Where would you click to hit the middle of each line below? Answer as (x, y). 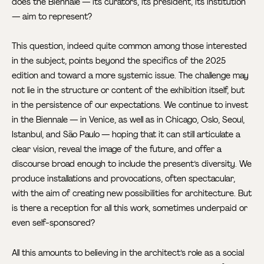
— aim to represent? (52, 17)
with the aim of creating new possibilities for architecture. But (132, 194)
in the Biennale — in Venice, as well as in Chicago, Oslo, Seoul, (128, 120)
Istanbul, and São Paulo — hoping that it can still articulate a (126, 135)
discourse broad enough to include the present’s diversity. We (132, 164)
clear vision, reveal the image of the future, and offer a (117, 149)
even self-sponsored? (54, 223)
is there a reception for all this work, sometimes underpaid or (130, 208)
